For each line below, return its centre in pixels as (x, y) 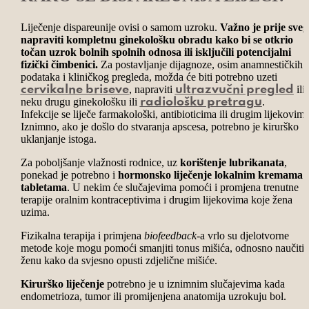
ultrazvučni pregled (234, 89)
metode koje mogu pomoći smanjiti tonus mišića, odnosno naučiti (162, 248)
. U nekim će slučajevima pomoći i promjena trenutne (182, 187)
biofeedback (170, 235)
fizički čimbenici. (59, 64)
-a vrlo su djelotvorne (242, 235)
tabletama (43, 187)
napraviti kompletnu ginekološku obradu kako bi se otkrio (157, 39)
